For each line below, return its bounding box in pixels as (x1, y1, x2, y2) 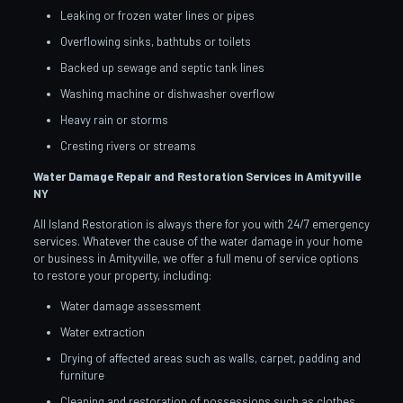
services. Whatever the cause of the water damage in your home (32, 233, 363, 248)
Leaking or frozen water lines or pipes (59, 7, 255, 22)
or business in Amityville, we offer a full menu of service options (32, 250, 359, 265)
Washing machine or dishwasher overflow (59, 85, 274, 101)
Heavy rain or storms (59, 112, 168, 127)
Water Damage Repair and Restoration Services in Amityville (32, 168, 361, 184)
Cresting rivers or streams (59, 138, 196, 153)
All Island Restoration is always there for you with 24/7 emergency (32, 216, 370, 231)
